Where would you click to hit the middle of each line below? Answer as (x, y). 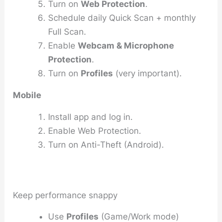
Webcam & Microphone (126, 45)
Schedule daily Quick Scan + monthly (122, 18)
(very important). (148, 73)
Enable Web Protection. (95, 131)
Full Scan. (67, 31)
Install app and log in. (91, 117)
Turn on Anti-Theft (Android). (106, 144)
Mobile (27, 95)
